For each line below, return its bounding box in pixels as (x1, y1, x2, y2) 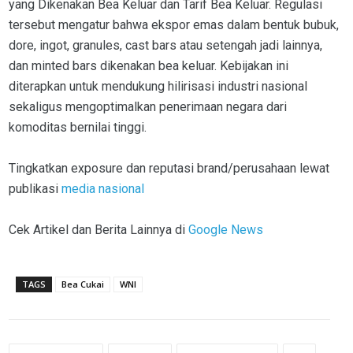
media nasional (61, 181, 147, 197)
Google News (188, 222, 263, 238)
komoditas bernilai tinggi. (9, 120, 147, 136)
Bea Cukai (61, 278, 104, 291)
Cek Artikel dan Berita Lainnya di (9, 222, 188, 238)
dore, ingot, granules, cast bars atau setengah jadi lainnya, (9, 38, 322, 54)
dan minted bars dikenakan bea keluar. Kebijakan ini (9, 58, 288, 74)
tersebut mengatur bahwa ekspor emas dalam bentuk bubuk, (9, 17, 339, 33)
